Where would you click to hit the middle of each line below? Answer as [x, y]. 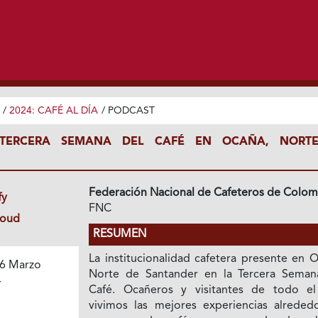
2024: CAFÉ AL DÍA [53, 110]
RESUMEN [120, 234]
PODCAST [131, 110]
